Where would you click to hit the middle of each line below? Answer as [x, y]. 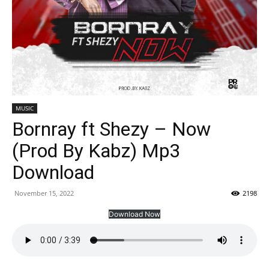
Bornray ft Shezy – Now [111, 129]
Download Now [134, 214]
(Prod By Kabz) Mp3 [96, 151]
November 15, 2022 [44, 193]
